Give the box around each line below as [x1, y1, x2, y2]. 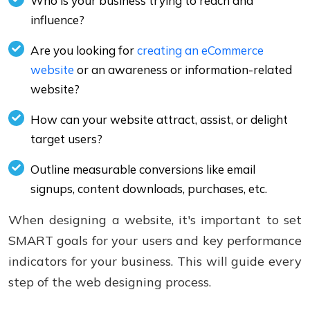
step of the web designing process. [8, 274, 211, 290]
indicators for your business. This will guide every [8, 253, 302, 269]
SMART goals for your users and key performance [8, 232, 302, 248]
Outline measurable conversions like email [30, 162, 255, 176]
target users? [30, 131, 102, 146]
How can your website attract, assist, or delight [30, 112, 288, 127]
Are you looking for [30, 43, 137, 57]
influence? [30, 12, 84, 27]
